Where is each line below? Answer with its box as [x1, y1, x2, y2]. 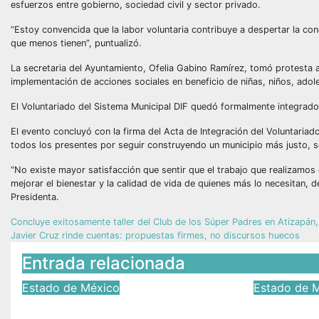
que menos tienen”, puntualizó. [11, 38, 142, 48]
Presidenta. [11, 192, 59, 202]
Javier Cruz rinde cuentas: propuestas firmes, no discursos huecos [11, 230, 300, 241]
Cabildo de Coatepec [22, 296, 194, 316]
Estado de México [22, 281, 120, 295]
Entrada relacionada [22, 253, 185, 273]
